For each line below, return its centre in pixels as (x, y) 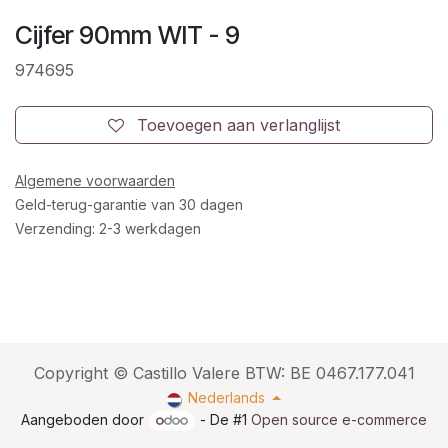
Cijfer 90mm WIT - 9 (127, 35)
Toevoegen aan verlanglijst (238, 125)
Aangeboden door (84, 420)
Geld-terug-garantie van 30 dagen (129, 205)
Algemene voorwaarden (95, 181)
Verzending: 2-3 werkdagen (108, 229)
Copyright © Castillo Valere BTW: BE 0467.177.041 (224, 372)
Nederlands (226, 398)
